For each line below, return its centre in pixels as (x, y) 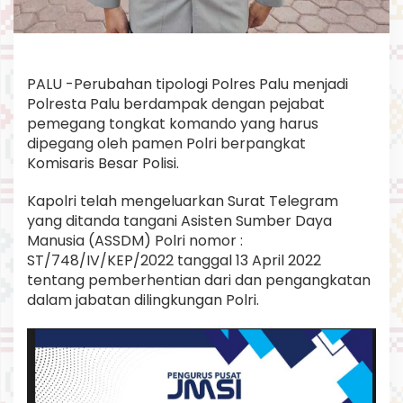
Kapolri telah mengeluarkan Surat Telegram (183, 201)
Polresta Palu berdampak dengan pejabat (176, 103)
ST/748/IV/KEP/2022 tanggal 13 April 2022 (174, 260)
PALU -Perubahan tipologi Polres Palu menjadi (188, 84)
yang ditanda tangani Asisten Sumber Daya (179, 220)
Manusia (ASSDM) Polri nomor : (135, 240)
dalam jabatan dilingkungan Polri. (143, 300)
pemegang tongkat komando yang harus (173, 123)
